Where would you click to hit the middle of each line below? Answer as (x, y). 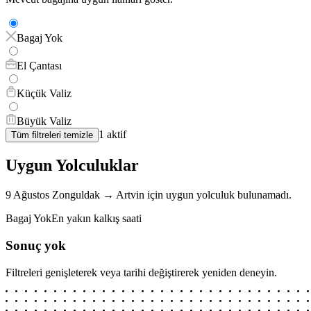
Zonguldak (76, 195)
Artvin (130, 195)
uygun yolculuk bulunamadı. (229, 195)
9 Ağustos (27, 195)
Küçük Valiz (44, 94)
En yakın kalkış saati (96, 219)
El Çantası (39, 66)
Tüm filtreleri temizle (52, 135)
